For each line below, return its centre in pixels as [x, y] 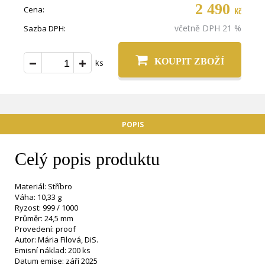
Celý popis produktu [87, 159]
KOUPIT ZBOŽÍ [189, 61]
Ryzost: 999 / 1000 [46, 208]
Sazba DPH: [45, 28]
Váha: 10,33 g [39, 197]
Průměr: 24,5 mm [44, 218]
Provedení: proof [45, 229]
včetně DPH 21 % [208, 28]
